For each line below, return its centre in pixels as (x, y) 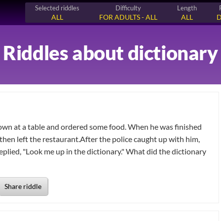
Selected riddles (57, 8)
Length (187, 8)
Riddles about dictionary (110, 53)
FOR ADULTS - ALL (128, 17)
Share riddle (23, 186)
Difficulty (128, 8)
